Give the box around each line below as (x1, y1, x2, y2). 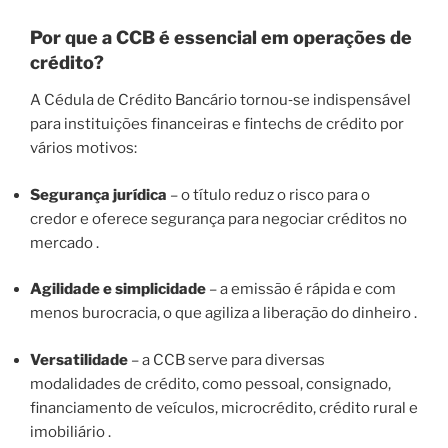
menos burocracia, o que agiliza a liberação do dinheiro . (30, 304, 417, 323)
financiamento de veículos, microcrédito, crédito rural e (30, 398, 418, 417)
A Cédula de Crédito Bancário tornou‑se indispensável (30, 91, 411, 110)
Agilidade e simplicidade (30, 280, 206, 299)
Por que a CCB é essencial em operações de (30, 26, 412, 48)
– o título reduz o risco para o (167, 185, 370, 204)
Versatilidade (30, 350, 128, 369)
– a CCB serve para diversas (128, 350, 325, 369)
